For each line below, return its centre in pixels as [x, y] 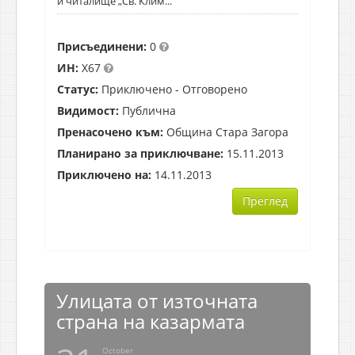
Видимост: [88, 110]
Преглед [265, 200]
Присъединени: [102, 46]
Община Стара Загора [226, 132]
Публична [147, 110]
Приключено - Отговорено [173, 89]
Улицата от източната [157, 300]
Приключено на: [104, 174]
